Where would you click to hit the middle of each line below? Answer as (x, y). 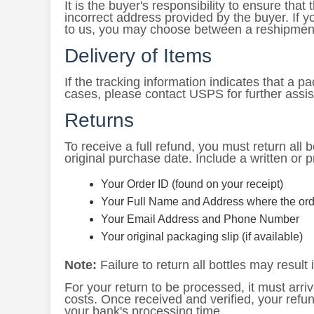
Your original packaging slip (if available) (202, 237)
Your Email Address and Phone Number (200, 219)
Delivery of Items (138, 56)
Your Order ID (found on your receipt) (192, 184)
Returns (99, 120)
